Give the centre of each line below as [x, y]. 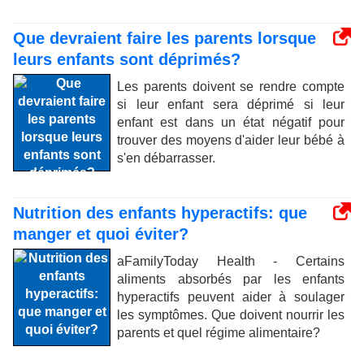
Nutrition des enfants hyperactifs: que [160, 213]
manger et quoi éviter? [101, 234]
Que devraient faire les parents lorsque [165, 38]
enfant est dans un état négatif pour [231, 122]
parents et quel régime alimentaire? [219, 333]
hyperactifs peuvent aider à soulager [231, 297]
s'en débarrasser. [166, 158]
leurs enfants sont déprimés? [127, 59]
